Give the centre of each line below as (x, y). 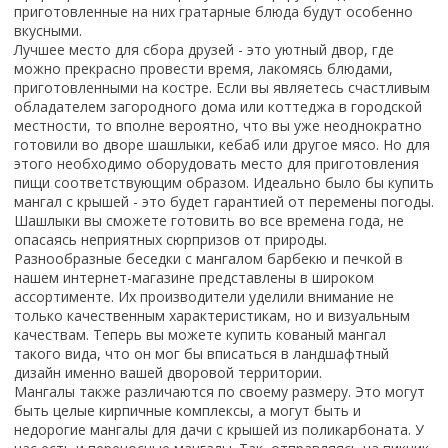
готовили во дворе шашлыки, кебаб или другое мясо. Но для (222, 144)
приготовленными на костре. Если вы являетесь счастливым (222, 87)
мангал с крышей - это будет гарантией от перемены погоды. (224, 201)
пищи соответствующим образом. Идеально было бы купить (224, 182)
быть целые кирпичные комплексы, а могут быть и (187, 410)
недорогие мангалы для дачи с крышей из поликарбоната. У (219, 429)
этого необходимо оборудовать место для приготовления (216, 163)
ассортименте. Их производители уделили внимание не (204, 296)
